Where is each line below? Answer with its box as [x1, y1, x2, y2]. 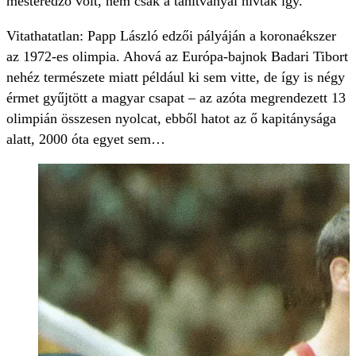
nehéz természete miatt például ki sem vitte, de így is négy [6, 69, 345, 86]
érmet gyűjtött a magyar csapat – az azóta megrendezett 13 [6, 90, 346, 106]
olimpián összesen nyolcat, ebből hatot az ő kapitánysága [6, 110, 336, 127]
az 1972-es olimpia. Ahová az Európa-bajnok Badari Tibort [6, 48, 348, 65]
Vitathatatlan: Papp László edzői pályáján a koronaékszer [6, 28, 336, 44]
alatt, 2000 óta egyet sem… [6, 131, 165, 148]
